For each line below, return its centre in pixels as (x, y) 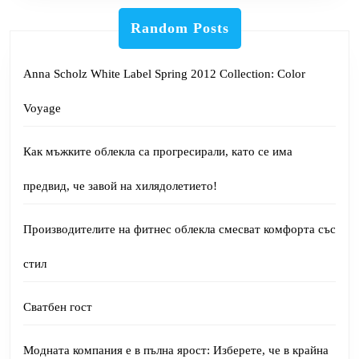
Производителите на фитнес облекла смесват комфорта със (179, 229)
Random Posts (179, 28)
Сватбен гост (58, 307)
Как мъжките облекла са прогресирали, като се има (158, 151)
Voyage (42, 108)
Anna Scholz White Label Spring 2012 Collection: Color (164, 73)
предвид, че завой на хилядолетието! (120, 186)
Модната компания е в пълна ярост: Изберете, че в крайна (176, 350)
